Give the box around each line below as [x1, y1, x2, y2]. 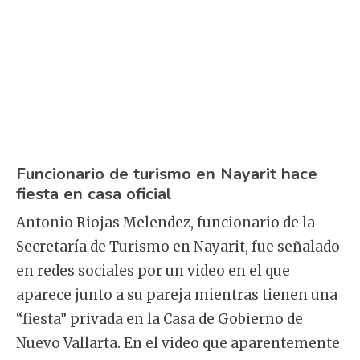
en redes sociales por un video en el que [16, 262, 290, 280]
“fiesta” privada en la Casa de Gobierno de [16, 310, 303, 329]
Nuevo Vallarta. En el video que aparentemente [16, 334, 340, 353]
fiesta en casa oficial [16, 182, 172, 205]
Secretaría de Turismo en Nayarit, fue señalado [16, 238, 340, 256]
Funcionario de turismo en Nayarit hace [16, 162, 317, 185]
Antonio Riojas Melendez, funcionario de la [16, 214, 315, 232]
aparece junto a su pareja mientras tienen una [16, 286, 337, 305]
